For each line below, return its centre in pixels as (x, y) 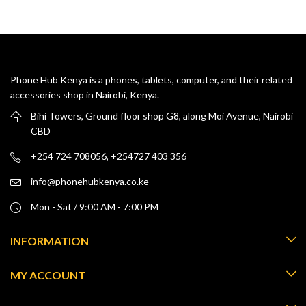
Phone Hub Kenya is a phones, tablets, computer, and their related (151, 79)
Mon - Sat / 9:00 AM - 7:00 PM (95, 206)
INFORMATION (50, 240)
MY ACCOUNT (48, 275)
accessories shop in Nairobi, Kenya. (85, 94)
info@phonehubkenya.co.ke (90, 181)
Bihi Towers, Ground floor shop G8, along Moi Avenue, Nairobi (162, 115)
